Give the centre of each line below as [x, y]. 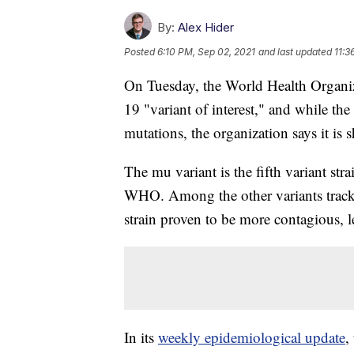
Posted [141, 52]
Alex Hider [206, 28]
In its [141, 337]
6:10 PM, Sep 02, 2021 [206, 52]
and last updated [295, 52]
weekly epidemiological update [252, 337]
